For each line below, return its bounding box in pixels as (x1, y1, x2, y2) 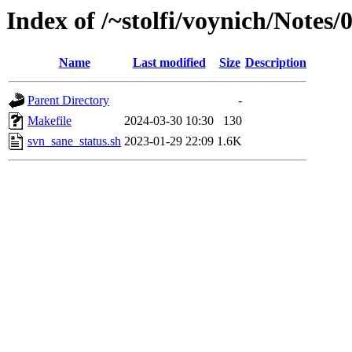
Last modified (132, 56, 206, 70)
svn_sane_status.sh (27, 134, 121, 148)
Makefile (27, 114, 71, 128)
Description (245, 56, 306, 70)
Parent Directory (27, 93, 109, 108)
